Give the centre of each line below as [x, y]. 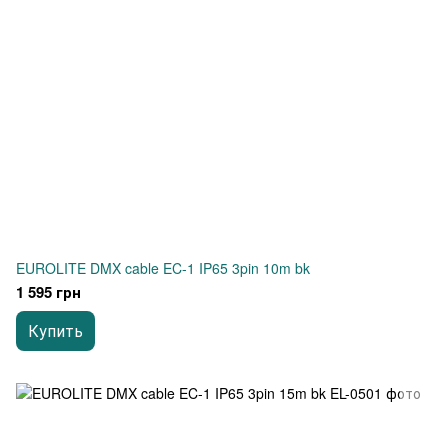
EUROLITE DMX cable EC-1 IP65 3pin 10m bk [163, 268]
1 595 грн [48, 292]
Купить [55, 330]
